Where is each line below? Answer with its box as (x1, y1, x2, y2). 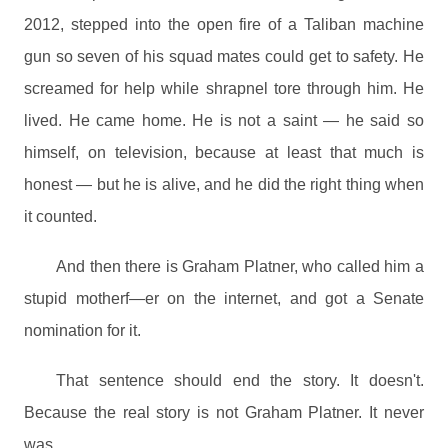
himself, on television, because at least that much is (24, 144, 424, 161)
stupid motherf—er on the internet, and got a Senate (24, 290, 424, 307)
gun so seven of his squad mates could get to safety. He (24, 48, 424, 65)
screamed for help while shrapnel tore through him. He (24, 80, 424, 97)
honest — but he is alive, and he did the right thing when (24, 176, 424, 193)
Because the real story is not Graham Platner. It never (24, 404, 424, 421)
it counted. (24, 208, 97, 225)
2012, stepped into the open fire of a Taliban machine (24, 16, 424, 33)
